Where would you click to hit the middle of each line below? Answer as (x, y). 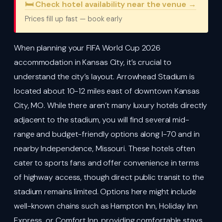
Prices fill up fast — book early (74, 19)
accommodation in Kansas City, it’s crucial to (93, 62)
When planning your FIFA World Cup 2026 (87, 48)
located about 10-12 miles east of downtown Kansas (107, 91)
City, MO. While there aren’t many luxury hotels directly (111, 105)
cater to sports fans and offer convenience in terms (107, 163)
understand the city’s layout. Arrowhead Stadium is (104, 76)
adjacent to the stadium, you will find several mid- (102, 119)
